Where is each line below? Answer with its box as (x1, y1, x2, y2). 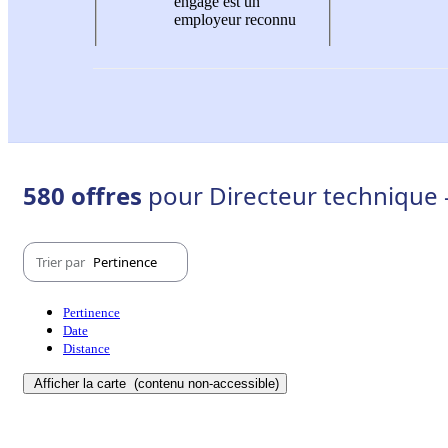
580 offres (23, 179, 148, 213)
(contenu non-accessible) (130, 376, 279, 392)
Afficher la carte (34, 376, 130, 392)
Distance (63, 341, 110, 357)
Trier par (36, 252, 88, 271)
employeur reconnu (174, 10, 296, 28)
